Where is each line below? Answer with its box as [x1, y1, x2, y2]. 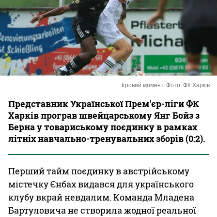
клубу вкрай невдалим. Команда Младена [8, 191, 194, 203]
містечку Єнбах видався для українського [8, 178, 194, 190]
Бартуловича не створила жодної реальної [8, 204, 196, 216]
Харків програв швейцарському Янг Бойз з [8, 109, 200, 121]
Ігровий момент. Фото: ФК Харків [122, 82, 211, 89]
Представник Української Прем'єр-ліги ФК [8, 98, 199, 109]
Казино [93, 16, 124, 27]
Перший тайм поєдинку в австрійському [8, 165, 189, 177]
